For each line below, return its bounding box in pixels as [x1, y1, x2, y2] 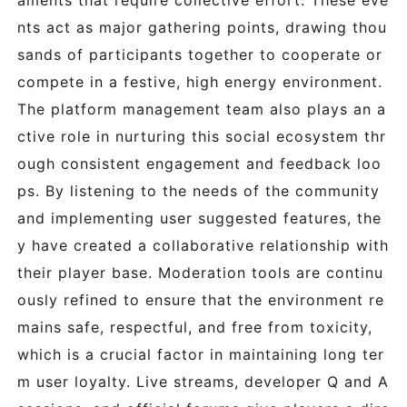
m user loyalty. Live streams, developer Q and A [17, 372, 389, 391]
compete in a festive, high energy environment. [17, 73, 382, 91]
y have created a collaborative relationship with [17, 236, 389, 254]
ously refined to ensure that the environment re [17, 291, 384, 309]
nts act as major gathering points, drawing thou [17, 18, 387, 36]
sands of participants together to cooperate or [17, 45, 382, 64]
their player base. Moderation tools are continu [17, 263, 383, 282]
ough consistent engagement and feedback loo [17, 154, 382, 173]
